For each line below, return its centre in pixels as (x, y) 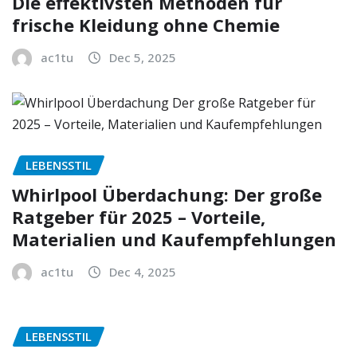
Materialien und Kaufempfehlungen (174, 239)
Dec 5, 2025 (143, 58)
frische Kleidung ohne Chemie (146, 25)
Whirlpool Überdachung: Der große (167, 194)
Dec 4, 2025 (143, 271)
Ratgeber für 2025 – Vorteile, (139, 216)
